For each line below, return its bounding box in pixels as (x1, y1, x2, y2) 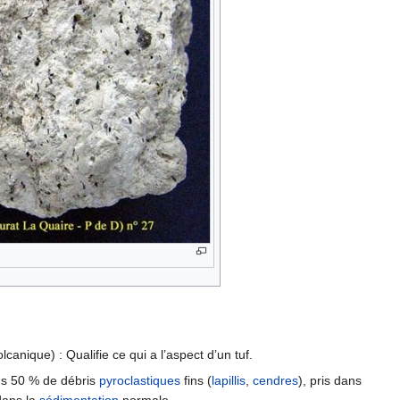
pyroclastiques (99, 373, 180, 388)
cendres (253, 373, 298, 388)
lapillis (212, 373, 246, 388)
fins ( (180, 373, 212, 388)
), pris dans (298, 373, 362, 388)
